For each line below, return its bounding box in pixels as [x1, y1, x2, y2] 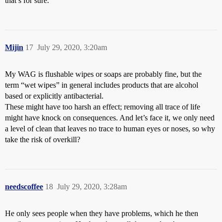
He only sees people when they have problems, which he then [5, 209, 198, 218]
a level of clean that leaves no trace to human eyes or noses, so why [5, 124, 215, 133]
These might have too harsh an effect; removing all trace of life [5, 103, 200, 111]
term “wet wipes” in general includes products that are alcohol [5, 81, 198, 90]
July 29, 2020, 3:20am [37, 43, 107, 52]
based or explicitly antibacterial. [5, 92, 104, 101]
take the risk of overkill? [5, 135, 80, 144]
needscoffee [5, 182, 43, 191]
